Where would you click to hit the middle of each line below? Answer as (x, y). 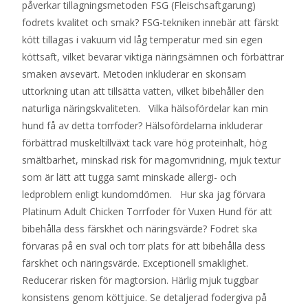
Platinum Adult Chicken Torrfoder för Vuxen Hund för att (147, 211)
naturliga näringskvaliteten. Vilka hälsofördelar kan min (145, 108)
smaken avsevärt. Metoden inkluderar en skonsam (134, 74)
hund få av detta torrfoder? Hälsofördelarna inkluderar (142, 125)
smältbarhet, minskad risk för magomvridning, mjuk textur (151, 159)
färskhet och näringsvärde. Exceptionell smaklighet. (135, 263)
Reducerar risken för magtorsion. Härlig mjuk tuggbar (140, 280)
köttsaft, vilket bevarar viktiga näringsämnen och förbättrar (153, 56)
